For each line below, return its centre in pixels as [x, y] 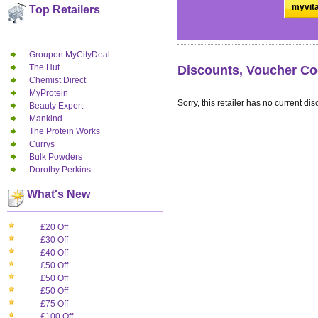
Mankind [46, 118]
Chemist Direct [57, 80]
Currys [42, 144]
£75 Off [54, 304]
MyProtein [49, 93]
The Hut [44, 67]
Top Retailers [63, 10]
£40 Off [54, 253]
